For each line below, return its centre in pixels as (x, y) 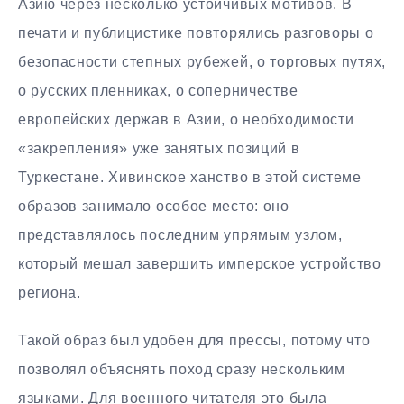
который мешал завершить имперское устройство (200, 263)
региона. (50, 292)
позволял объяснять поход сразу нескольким (182, 369)
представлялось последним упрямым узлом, (180, 234)
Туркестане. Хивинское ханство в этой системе (190, 177)
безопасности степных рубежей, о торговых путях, (202, 61)
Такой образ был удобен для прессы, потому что (194, 340)
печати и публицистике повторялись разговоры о (196, 32)
